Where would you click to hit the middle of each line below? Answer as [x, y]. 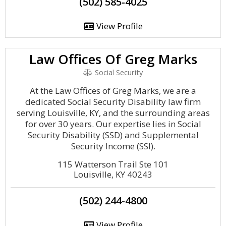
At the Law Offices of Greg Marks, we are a [113, 91]
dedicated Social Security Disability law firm [113, 102]
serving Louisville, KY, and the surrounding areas [113, 113]
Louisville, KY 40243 [113, 174]
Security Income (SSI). [113, 146]
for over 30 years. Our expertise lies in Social [113, 124]
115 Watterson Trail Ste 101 [113, 164]
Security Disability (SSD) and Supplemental [113, 135]
